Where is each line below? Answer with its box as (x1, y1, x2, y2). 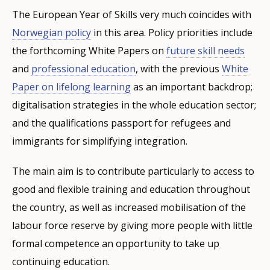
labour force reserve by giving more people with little (12, 218, 253, 232)
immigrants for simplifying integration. (12, 134, 187, 148)
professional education (31, 61, 136, 75)
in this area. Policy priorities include (91, 25, 253, 39)
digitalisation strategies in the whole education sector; (12, 98, 256, 111)
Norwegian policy (12, 25, 91, 39)
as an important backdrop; (131, 80, 253, 93)
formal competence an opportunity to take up (12, 236, 219, 250)
